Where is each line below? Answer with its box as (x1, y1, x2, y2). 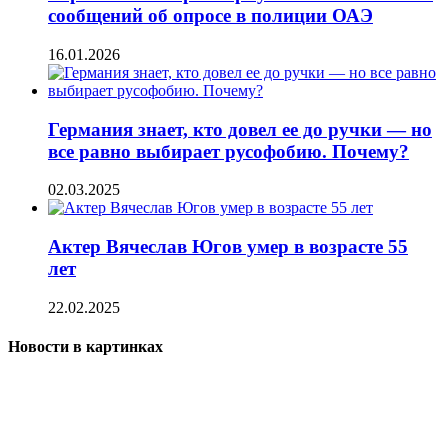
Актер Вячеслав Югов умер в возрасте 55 (48, 236, 408, 258)
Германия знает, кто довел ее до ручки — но (48, 118, 432, 140)
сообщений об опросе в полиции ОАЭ (48, 5, 373, 27)
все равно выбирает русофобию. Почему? (48, 140, 409, 162)
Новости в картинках (8, 338, 163, 356)
